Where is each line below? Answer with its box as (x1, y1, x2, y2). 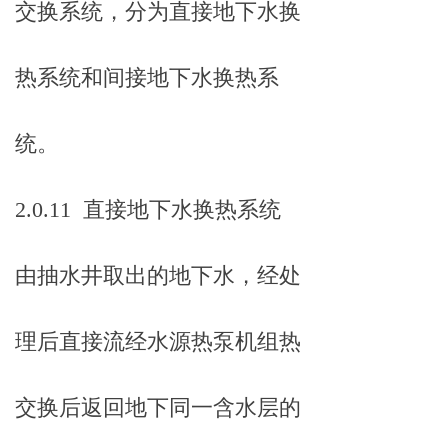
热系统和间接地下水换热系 (15, 65, 279, 90)
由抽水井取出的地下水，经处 (15, 263, 301, 288)
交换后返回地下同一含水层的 (15, 395, 301, 420)
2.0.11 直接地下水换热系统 (15, 197, 281, 222)
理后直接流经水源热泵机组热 (15, 329, 301, 354)
